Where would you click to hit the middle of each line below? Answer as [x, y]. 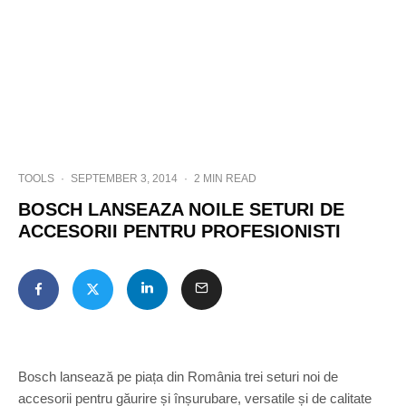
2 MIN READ [225, 179]
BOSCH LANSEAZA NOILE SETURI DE [181, 209]
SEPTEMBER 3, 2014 [124, 179]
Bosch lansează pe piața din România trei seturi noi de [178, 377]
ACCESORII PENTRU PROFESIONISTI [179, 231]
